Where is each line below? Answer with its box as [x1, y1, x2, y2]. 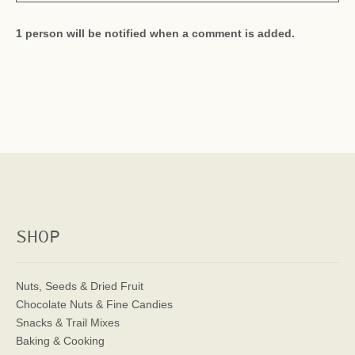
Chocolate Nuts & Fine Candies [16, 298, 173, 311]
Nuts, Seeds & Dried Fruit [16, 280, 143, 292]
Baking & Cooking [16, 334, 105, 347]
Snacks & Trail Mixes [16, 316, 120, 329]
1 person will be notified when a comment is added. [16, 27, 295, 40]
